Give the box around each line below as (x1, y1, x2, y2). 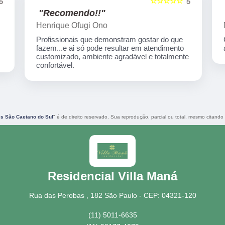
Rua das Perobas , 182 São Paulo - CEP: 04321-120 (29, 191, 196, 199)
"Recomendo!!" (38, 8, 105, 19)
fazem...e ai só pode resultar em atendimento (35, 44, 183, 53)
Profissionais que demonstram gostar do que (35, 35, 182, 44)
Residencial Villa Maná (48, 169, 177, 183)
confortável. (35, 61, 74, 70)
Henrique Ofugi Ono (35, 21, 107, 30)
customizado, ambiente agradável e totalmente (35, 52, 188, 61)
